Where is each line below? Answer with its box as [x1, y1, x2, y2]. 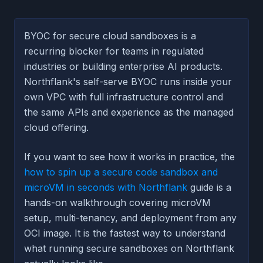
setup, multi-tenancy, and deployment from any [24, 212, 237, 224]
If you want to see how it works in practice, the [24, 151, 235, 163]
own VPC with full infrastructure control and [24, 91, 223, 103]
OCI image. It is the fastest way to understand [24, 227, 225, 240]
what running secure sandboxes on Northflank [24, 242, 234, 255]
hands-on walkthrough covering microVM [24, 197, 211, 209]
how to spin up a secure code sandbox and [24, 166, 218, 178]
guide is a [187, 181, 231, 194]
